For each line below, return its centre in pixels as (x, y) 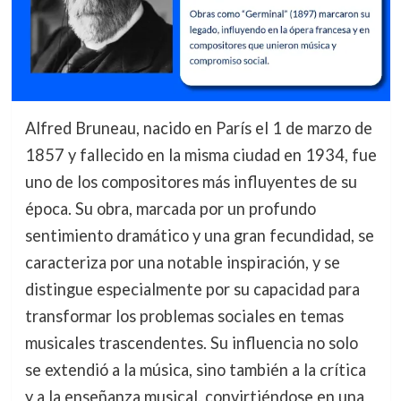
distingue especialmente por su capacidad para (192, 289)
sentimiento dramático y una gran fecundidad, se (199, 235)
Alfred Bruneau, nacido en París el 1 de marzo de (198, 128)
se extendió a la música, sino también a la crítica (195, 369)
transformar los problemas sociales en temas (184, 316)
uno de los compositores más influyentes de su (191, 181)
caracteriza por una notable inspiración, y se (182, 262)
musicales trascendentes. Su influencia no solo (191, 342)
